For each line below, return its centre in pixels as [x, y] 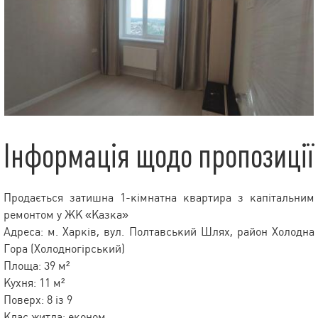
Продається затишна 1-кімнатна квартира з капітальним [159, 198]
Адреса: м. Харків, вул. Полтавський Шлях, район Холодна [159, 232]
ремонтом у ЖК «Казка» [66, 215]
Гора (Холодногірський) [64, 249]
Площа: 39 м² [37, 266]
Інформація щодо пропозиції [159, 157]
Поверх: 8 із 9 [38, 300]
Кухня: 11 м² [34, 283]
